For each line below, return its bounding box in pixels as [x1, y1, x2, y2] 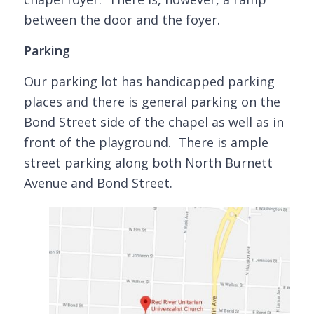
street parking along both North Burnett [23, 154, 273, 172]
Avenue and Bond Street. [23, 175, 172, 192]
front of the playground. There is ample [23, 134, 268, 151]
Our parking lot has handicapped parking [23, 73, 275, 90]
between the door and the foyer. [23, 11, 220, 28]
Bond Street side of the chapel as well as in [23, 114, 284, 131]
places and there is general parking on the [23, 93, 280, 111]
